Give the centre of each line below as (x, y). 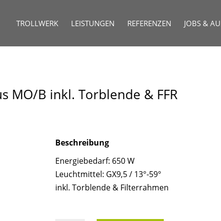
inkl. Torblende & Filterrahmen (112, 187)
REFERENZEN (149, 23)
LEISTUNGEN (92, 23)
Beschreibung (82, 142)
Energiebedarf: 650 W (95, 161)
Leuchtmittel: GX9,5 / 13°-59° (108, 174)
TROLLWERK (37, 23)
